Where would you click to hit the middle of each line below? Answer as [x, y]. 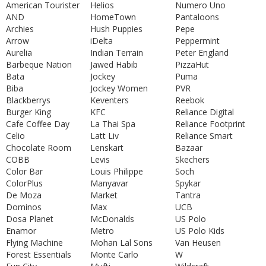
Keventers [110, 100]
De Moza [24, 195]
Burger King [28, 112]
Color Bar [24, 171]
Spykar [188, 183]
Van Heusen [198, 243]
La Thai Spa [113, 124]
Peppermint [197, 41]
